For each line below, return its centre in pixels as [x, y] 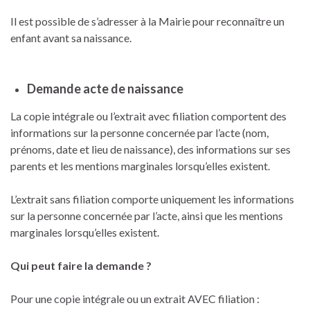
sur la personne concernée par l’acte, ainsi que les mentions [147, 215]
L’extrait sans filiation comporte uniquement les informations [152, 199]
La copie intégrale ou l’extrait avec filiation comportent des [148, 116]
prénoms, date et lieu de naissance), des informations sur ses [151, 149]
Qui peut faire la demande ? [81, 265]
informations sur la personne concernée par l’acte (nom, [139, 132]
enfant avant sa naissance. [71, 37]
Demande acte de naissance [105, 88]
